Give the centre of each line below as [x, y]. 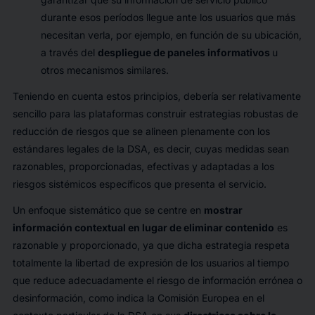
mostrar [223, 210]
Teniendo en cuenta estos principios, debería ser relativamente [156, 96]
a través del [69, 52]
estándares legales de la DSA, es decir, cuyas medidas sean [150, 149]
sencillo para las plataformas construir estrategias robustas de [155, 114]
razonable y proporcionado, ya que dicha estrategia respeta [151, 245]
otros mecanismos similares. [104, 70]
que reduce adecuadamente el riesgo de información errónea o [157, 280]
